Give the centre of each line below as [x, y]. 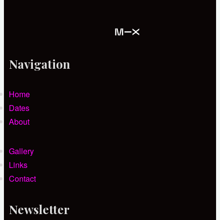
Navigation [40, 64]
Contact [22, 179]
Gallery [21, 151]
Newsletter [39, 209]
